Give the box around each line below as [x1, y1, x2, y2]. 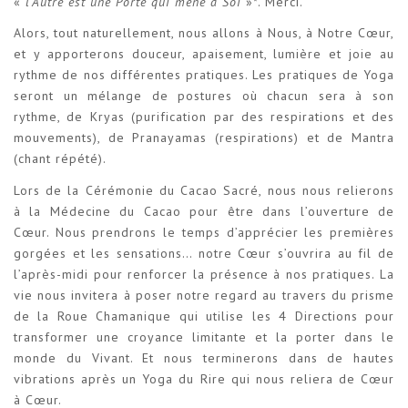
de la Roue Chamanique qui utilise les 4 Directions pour [14, 307, 394, 324]
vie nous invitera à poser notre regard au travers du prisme [14, 286, 394, 303]
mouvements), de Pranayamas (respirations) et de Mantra [14, 129, 394, 147]
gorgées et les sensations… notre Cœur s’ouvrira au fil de [14, 244, 394, 261]
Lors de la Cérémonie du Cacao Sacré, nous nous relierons [14, 181, 394, 199]
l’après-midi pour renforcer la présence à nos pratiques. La [14, 265, 394, 282]
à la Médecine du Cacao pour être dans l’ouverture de [14, 202, 394, 219]
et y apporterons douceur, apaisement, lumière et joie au [14, 46, 394, 63]
